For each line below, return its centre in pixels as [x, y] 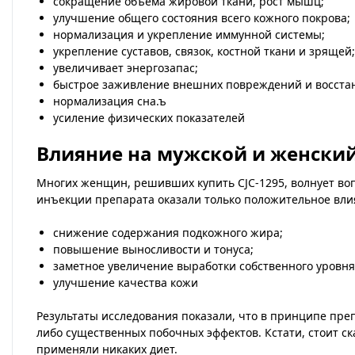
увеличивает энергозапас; [126, 68]
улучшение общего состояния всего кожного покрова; [202, 18]
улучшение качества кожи [126, 282]
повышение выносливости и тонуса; [153, 249]
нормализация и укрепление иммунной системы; [189, 34]
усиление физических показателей [149, 118]
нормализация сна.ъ [110, 101]
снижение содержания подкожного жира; [168, 233]
